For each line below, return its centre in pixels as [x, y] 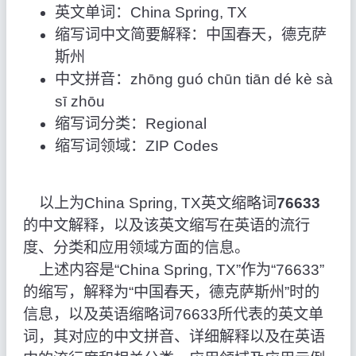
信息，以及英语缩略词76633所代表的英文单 [173, 315]
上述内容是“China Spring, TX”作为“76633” [173, 270]
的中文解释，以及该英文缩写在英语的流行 [166, 226]
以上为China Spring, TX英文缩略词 [149, 203]
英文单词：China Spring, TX [151, 13]
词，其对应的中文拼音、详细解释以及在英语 [174, 337]
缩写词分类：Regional [130, 124]
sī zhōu [79, 102]
